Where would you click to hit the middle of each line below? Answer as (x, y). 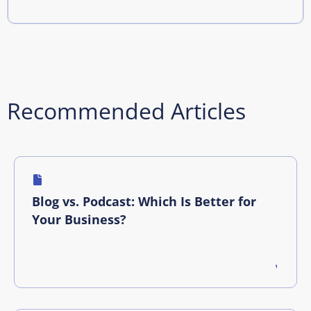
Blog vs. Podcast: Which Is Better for (144, 201)
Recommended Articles (126, 110)
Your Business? (79, 219)
